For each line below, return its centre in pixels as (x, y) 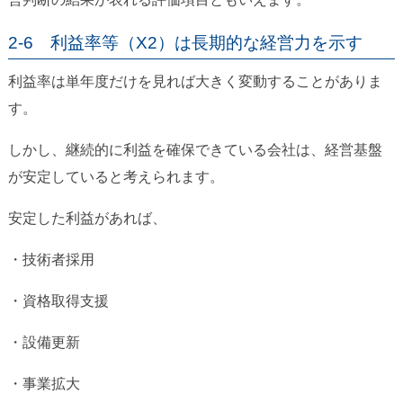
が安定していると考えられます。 (116, 177)
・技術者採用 (51, 260)
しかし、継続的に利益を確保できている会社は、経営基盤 (195, 150)
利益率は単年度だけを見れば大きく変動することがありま (195, 82)
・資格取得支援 (58, 301)
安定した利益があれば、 (87, 219)
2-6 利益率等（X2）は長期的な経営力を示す (185, 43)
